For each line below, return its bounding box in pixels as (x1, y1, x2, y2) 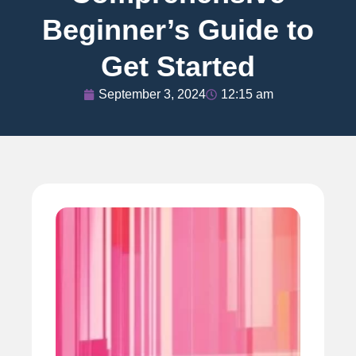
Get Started (101, 49, 255, 83)
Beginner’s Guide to (42, 13, 314, 46)
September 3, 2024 (98, 87, 206, 101)
